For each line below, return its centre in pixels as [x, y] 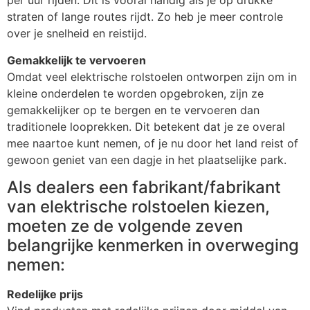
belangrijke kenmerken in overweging [153, 246]
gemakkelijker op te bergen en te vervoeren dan [133, 110]
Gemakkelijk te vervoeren [76, 60]
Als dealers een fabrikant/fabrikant [144, 188]
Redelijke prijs [45, 294]
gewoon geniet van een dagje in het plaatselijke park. [147, 159]
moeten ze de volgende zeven [125, 226]
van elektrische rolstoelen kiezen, [138, 207]
